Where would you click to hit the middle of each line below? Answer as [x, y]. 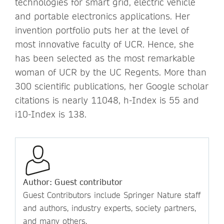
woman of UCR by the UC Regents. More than [111, 72]
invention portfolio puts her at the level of [102, 30]
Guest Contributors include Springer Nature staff [112, 195]
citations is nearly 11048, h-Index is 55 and [107, 100]
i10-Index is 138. [51, 114]
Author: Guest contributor [73, 182]
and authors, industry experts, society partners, [109, 208]
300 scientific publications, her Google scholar [112, 86]
